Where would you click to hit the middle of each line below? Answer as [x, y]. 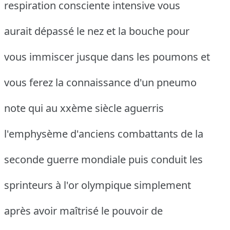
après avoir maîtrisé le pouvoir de [83, 211]
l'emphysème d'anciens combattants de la [104, 134]
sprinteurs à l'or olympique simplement [98, 185]
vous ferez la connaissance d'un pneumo [100, 83]
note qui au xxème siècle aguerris [84, 108]
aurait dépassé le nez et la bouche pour [97, 31]
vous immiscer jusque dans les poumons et [107, 57]
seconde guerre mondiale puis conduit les [103, 160]
